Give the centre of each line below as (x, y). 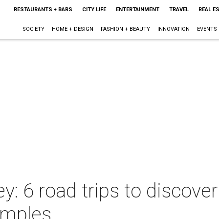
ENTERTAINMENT (137, 10)
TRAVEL (179, 10)
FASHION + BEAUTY (125, 29)
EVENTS (207, 29)
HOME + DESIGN (72, 29)
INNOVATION (173, 29)
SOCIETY (33, 29)
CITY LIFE (94, 10)
